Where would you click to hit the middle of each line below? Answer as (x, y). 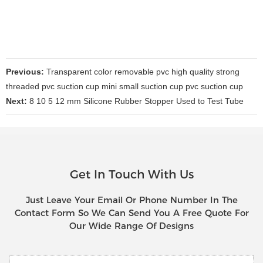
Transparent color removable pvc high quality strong (142, 71)
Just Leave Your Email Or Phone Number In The (131, 200)
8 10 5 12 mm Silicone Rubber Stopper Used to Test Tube (135, 101)
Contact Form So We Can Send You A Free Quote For (131, 213)
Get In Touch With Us (131, 175)
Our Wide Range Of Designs (131, 226)
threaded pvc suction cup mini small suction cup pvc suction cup (124, 86)
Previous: (25, 71)
